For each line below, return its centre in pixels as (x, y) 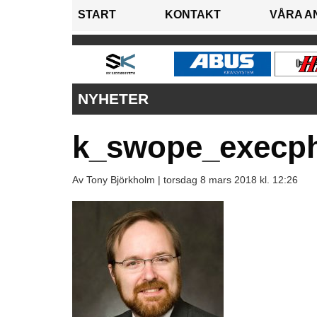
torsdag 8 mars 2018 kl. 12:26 (231, 180)
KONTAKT (193, 15)
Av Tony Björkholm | (118, 180)
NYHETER (113, 99)
